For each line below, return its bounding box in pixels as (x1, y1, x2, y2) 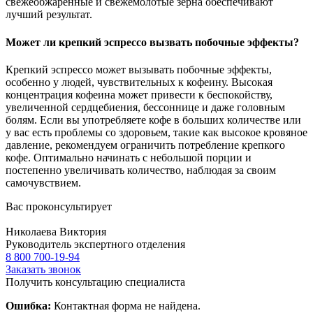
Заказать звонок (6, 263, 81, 275)
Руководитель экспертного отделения (6, 238, 185, 250)
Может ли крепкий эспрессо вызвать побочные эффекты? (6, 36, 299, 48)
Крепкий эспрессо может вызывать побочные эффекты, (6, 63, 272, 75)
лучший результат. (6, 8, 92, 21)
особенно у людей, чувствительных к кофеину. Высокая (6, 75, 272, 88)
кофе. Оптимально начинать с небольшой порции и (6, 151, 252, 163)
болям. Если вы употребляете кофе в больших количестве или (6, 113, 301, 126)
